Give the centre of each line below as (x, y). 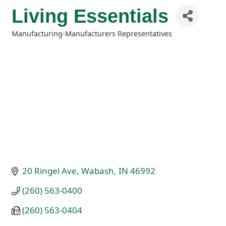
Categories (30, 40)
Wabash (98, 171)
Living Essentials (90, 16)
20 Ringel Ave (50, 171)
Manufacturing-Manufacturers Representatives (92, 34)
